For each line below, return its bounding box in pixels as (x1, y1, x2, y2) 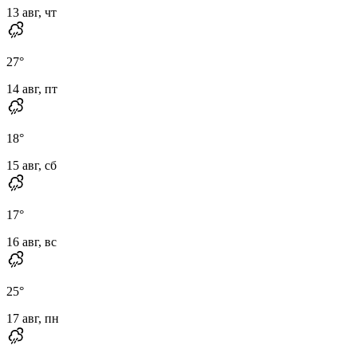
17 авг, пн (6, 311, 59, 325)
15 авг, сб (6, 158, 57, 172)
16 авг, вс (6, 234, 57, 249)
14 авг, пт (6, 81, 57, 96)
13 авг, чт (6, 5, 57, 19)
